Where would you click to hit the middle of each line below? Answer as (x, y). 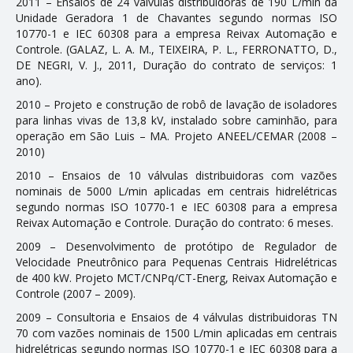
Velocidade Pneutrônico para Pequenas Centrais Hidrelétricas (176, 262)
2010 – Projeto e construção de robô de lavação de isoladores (176, 104)
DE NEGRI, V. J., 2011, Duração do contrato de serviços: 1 (176, 65)
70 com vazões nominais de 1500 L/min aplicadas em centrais (176, 333)
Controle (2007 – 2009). (76, 293)
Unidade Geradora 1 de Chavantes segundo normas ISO (176, 17)
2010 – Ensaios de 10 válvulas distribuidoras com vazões (176, 175)
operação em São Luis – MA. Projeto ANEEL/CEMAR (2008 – (176, 136)
